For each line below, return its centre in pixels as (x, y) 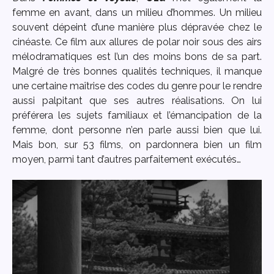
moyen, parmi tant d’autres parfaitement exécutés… (127, 160)
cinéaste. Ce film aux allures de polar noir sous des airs (137, 42)
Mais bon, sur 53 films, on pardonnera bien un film (137, 145)
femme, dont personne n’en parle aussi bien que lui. (137, 130)
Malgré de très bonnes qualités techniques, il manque (137, 72)
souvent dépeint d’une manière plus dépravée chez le (137, 28)
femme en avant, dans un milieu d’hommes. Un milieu (137, 13)
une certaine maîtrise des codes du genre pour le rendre (137, 86)
